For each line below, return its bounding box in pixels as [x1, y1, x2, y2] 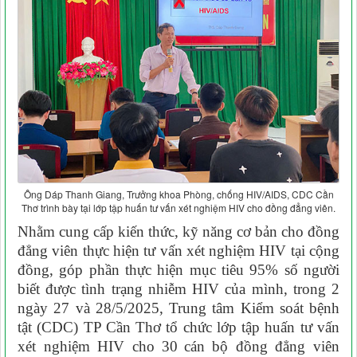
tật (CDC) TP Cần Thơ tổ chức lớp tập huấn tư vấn [18, 318, 339, 335]
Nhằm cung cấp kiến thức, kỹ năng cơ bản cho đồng [18, 222, 339, 240]
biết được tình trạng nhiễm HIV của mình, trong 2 [18, 280, 339, 297]
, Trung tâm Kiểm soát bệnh [159, 299, 339, 316]
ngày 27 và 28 [18, 299, 112, 316]
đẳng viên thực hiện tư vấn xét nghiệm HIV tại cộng [18, 241, 339, 259]
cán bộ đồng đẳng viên [183, 337, 340, 355]
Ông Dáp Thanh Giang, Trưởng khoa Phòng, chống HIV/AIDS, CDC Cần [23, 186, 334, 201]
